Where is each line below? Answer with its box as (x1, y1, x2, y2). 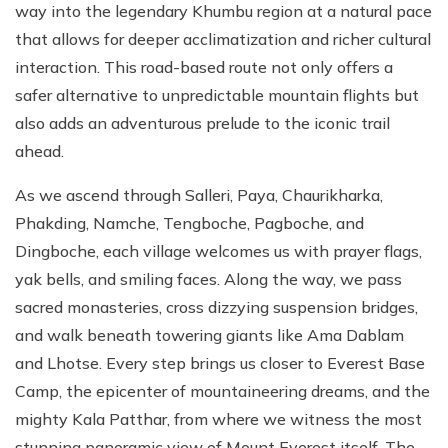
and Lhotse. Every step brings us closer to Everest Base (15, 352, 425, 373)
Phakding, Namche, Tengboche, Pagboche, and (15, 212, 368, 233)
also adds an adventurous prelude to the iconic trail (15, 112, 390, 133)
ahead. (15, 140, 64, 161)
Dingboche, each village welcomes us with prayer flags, (15, 240, 422, 261)
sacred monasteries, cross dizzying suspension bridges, (15, 296, 418, 317)
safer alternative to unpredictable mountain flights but (15, 84, 419, 105)
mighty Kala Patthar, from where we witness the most (15, 408, 422, 429)
